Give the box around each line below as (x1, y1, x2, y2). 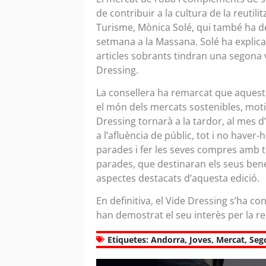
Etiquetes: (107, 233, 148, 245)
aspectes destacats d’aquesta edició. (96, 172, 259, 185)
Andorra (151, 233, 185, 245)
